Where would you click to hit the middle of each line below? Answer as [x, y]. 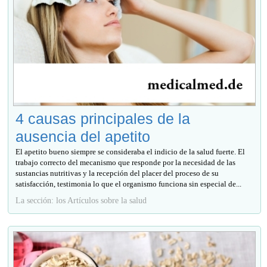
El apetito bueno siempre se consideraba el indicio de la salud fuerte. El [131, 151]
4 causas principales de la [103, 118]
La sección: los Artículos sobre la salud [81, 200]
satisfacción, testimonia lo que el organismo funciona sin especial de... [129, 184]
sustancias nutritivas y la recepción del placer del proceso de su [117, 173]
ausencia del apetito [83, 136]
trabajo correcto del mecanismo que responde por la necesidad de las [126, 162]
